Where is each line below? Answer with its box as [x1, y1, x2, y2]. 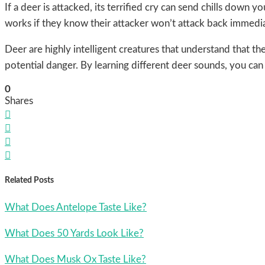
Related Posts [5, 176, 54, 185]
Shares [5, 96, 33, 106]
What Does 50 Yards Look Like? [5, 228, 144, 239]
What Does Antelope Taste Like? [5, 202, 147, 213]
